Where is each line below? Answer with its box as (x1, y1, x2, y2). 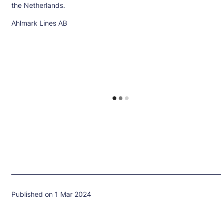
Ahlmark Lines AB (11, 19, 67, 28)
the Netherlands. (11, 1, 65, 10)
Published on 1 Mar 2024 (11, 189, 91, 198)
